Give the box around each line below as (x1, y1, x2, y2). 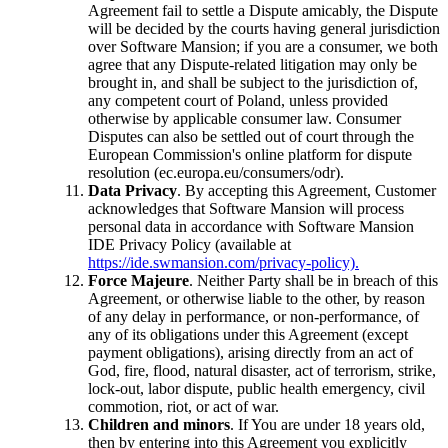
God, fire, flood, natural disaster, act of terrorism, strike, (88, 362, 436, 380)
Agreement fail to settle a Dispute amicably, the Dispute (88, 2, 438, 20)
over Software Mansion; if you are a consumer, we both (88, 38, 438, 56)
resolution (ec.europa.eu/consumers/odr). (88, 164, 344, 182)
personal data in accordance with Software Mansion (88, 218, 414, 236)
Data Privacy (88, 182, 177, 200)
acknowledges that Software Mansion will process (88, 200, 404, 218)
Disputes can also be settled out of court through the (88, 128, 414, 146)
